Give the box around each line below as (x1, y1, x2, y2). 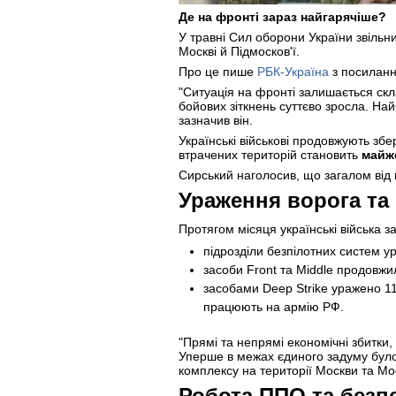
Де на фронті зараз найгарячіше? (179, 10, 386, 24)
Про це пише (179, 65, 257, 79)
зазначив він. (179, 113, 253, 127)
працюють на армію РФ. (203, 299, 344, 314)
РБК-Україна (257, 65, 329, 79)
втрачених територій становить (179, 148, 362, 162)
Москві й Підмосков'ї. (179, 44, 300, 58)
